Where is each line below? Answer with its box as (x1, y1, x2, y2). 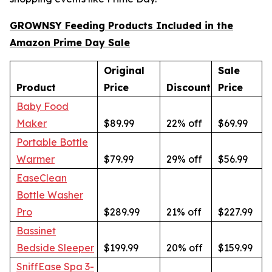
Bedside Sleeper (16, 242, 94, 254)
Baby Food (16, 100, 69, 113)
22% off (166, 117, 202, 130)
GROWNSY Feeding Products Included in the (10, 19, 233, 32)
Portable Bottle (16, 136, 88, 149)
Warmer (16, 153, 55, 166)
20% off (166, 242, 203, 254)
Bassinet (16, 225, 56, 237)
